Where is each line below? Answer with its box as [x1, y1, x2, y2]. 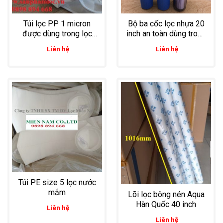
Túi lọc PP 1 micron [23, 19, 91, 29]
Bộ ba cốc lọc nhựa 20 [127, 19, 205, 29]
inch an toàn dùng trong [126, 29, 206, 39]
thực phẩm [38, 39, 76, 49]
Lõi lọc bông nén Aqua [127, 190, 205, 200]
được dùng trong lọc [22, 29, 92, 39]
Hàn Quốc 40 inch [136, 200, 196, 210]
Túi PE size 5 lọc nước [18, 178, 96, 188]
